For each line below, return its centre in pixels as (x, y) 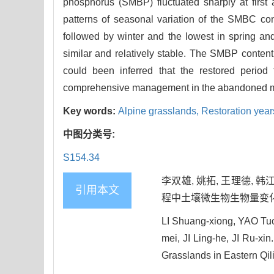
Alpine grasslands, (160, 111)
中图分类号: (90, 135)
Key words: (91, 111)
